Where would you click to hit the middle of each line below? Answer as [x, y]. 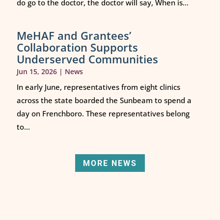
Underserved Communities [87, 59]
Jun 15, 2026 [37, 71]
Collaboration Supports [77, 47]
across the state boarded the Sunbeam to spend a [104, 100]
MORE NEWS [110, 163]
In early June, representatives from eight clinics [98, 87]
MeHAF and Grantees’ [74, 35]
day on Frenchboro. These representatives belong [103, 113]
